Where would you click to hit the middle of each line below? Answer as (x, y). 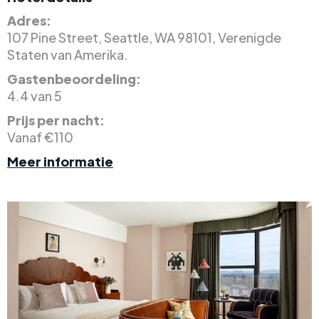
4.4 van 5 (35, 95)
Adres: (29, 20)
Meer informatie (60, 161)
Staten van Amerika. (68, 54)
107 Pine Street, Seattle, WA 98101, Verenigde (144, 37)
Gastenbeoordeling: (74, 78)
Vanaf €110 (40, 137)
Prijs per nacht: (56, 120)
